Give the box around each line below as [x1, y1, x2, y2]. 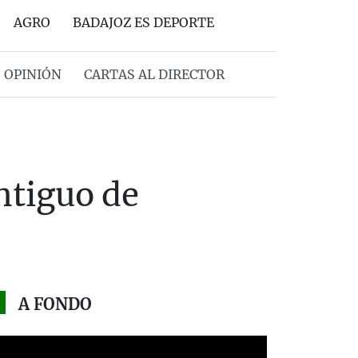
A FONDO [18, 294, 92, 314]
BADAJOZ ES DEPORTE [73, 14, 214, 30]
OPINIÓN [3, 66, 62, 82]
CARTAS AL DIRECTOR [83, 66, 225, 82]
